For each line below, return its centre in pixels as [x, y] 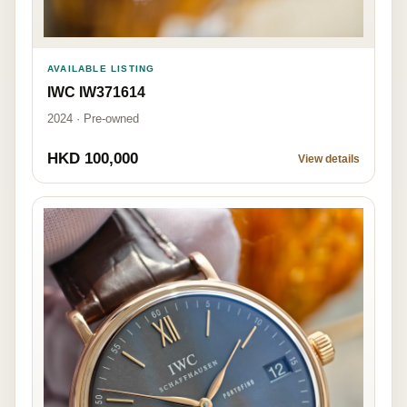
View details [329, 159]
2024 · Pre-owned [93, 118]
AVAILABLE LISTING [101, 68]
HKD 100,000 [93, 158]
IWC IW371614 [96, 92]
